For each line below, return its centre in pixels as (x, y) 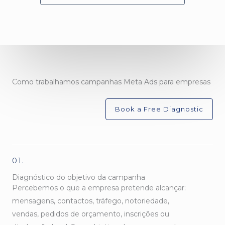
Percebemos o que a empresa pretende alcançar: (99, 188)
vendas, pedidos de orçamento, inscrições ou (91, 214)
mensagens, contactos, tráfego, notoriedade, (91, 201)
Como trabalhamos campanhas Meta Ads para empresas (111, 82)
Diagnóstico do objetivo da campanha (79, 177)
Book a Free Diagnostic (159, 109)
